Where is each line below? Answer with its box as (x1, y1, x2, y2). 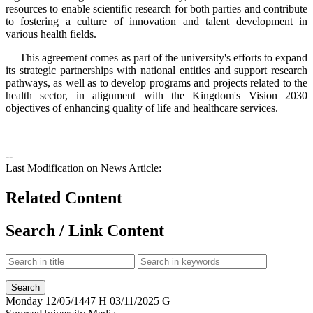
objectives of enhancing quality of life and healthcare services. (6, 101, 278, 114)
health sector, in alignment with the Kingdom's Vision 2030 (6, 89, 307, 101)
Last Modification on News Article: (6, 161, 161, 174)
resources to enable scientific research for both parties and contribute (6, 2, 307, 15)
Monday (6, 294, 43, 307)
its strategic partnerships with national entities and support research (6, 64, 307, 76)
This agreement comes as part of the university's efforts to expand (6, 51, 307, 64)
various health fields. (6, 27, 96, 40)
